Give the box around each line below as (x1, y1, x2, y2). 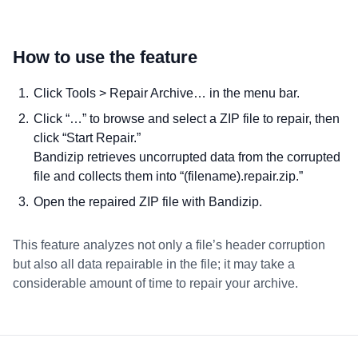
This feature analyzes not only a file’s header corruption (13, 238, 325, 253)
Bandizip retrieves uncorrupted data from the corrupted (34, 150, 340, 165)
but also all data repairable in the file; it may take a (13, 257, 295, 272)
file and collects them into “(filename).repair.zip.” (34, 169, 303, 184)
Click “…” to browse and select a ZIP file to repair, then (34, 112, 340, 126)
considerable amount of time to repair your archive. (13, 276, 298, 291)
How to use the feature (13, 47, 197, 68)
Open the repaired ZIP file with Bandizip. (34, 195, 262, 209)
